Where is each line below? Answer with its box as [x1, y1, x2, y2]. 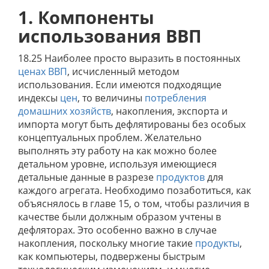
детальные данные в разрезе [18, 171, 156, 184]
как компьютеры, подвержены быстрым [18, 250, 205, 263]
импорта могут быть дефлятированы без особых [18, 118, 246, 131]
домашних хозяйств [18, 104, 111, 118]
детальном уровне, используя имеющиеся [18, 157, 217, 171]
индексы [18, 91, 60, 104]
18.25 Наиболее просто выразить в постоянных [18, 52, 240, 65]
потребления [145, 91, 207, 104]
